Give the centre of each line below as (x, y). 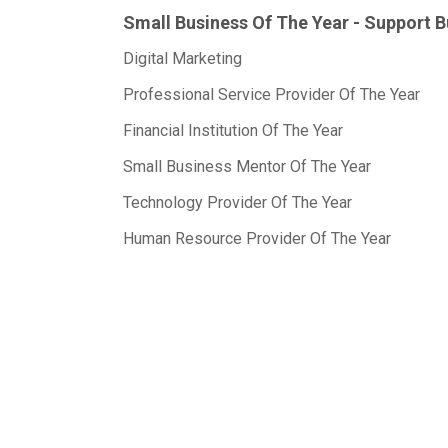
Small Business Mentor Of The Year (247, 166)
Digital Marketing (182, 58)
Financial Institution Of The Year (233, 130)
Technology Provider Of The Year (237, 202)
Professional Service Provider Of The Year (271, 94)
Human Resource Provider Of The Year (257, 238)
